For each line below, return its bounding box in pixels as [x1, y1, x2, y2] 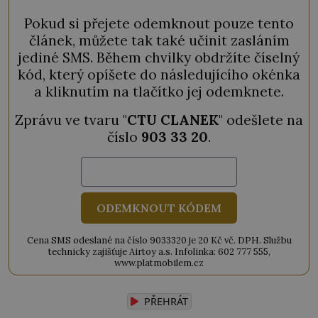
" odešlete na [219, 111, 303, 128]
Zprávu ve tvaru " [15, 111, 127, 128]
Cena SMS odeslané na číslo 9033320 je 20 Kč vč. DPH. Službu [26, 234, 292, 246]
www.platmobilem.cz [114, 256, 204, 269]
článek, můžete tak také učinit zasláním [28, 31, 290, 49]
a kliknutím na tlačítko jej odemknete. [34, 82, 284, 100]
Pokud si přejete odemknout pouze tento [24, 14, 294, 32]
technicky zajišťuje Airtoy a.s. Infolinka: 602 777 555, [48, 245, 270, 258]
